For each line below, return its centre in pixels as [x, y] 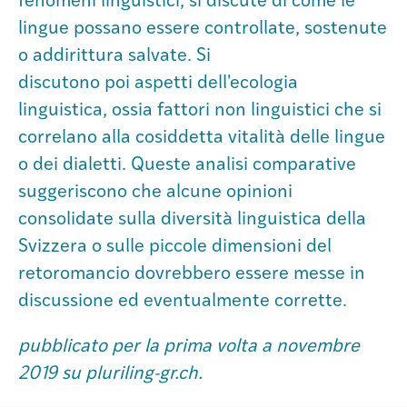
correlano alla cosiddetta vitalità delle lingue [202, 138]
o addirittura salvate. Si [114, 56]
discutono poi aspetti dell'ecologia [158, 84]
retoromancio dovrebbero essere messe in [192, 274]
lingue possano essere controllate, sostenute [203, 29]
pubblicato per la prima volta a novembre [189, 347]
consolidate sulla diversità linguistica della [192, 220]
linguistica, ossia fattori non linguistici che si [200, 111]
